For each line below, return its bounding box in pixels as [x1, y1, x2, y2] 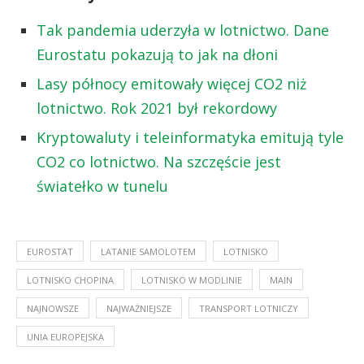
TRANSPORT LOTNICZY [199, 302, 298, 315]
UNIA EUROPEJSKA [27, 331, 104, 344]
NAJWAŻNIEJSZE [106, 302, 171, 315]
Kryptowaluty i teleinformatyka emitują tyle [37, 128, 344, 148]
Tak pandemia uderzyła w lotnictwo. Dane [37, 20, 329, 41]
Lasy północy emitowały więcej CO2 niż [37, 74, 306, 94]
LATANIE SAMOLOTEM [101, 245, 196, 258]
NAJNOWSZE [27, 302, 79, 315]
